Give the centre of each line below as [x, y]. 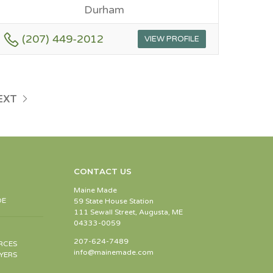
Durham [104, 9]
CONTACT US [103, 172]
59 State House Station [114, 201]
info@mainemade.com [114, 253]
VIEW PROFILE [172, 39]
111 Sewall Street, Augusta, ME [129, 212]
